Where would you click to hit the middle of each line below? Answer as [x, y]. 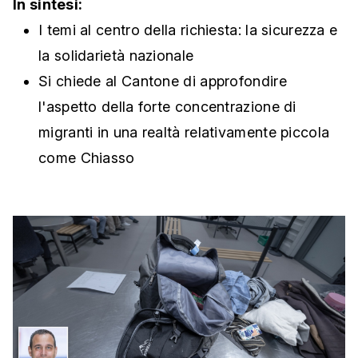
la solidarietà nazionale [116, 56]
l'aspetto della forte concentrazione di [167, 107]
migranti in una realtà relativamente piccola [184, 132]
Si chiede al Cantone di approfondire [163, 81]
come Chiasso [87, 158]
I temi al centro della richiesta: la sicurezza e [188, 30]
